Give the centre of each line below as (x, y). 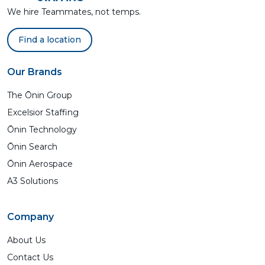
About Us (26, 240)
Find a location (50, 40)
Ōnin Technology (42, 130)
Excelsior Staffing (43, 112)
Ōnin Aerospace (40, 164)
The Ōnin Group (40, 95)
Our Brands (35, 72)
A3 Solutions (33, 181)
